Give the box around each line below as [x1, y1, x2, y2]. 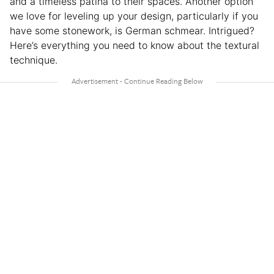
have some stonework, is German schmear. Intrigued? [10, 24, 254, 37]
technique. [10, 54, 57, 67]
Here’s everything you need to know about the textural [10, 39, 259, 52]
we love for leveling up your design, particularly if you [10, 10, 258, 23]
